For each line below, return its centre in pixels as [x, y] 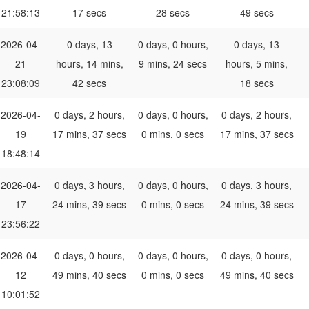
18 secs [257, 83]
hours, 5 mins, [257, 64]
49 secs [257, 13]
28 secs [173, 13]
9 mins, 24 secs [173, 64]
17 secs [89, 13]
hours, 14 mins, [89, 64]
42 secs [89, 83]
